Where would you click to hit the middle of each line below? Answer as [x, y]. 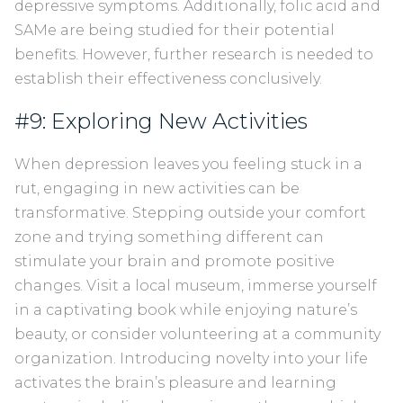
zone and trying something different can [169, 237]
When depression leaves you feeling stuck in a [188, 165]
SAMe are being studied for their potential [175, 31]
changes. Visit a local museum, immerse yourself [196, 286]
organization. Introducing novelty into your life [191, 359]
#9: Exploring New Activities [166, 121]
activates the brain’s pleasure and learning [175, 383]
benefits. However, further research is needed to [194, 55]
